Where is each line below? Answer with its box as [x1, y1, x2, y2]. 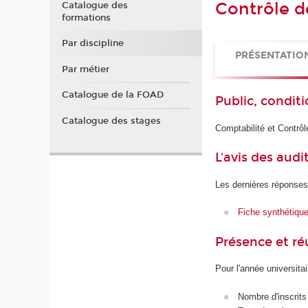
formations [61, 12, 111, 23]
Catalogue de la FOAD [61, 89, 164, 101]
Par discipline [61, 38, 124, 49]
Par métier [61, 63, 109, 75]
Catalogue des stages [61, 115, 161, 126]
